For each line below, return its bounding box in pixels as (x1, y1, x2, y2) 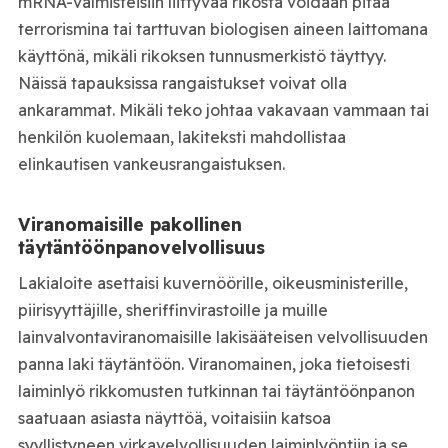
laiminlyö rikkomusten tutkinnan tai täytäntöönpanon (17, 380, 415, 401)
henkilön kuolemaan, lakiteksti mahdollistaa (17, 126, 346, 147)
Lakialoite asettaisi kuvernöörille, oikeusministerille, (17, 272, 408, 293)
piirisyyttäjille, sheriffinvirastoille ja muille (17, 299, 328, 320)
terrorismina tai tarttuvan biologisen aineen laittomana (17, 18, 428, 39)
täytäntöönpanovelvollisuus (17, 235, 265, 258)
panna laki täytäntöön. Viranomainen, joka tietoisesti (17, 353, 410, 374)
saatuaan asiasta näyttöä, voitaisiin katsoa (17, 407, 331, 428)
